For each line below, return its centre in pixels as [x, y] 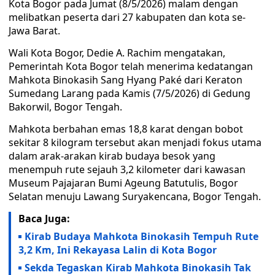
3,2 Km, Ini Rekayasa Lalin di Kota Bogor [119, 250]
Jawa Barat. [34, 31]
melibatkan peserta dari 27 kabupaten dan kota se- [127, 17]
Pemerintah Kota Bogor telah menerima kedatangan [131, 66]
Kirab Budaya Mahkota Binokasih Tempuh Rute [141, 236]
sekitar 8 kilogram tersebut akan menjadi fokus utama [135, 142]
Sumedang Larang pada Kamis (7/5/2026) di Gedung [130, 93]
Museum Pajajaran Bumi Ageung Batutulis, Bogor [123, 183]
